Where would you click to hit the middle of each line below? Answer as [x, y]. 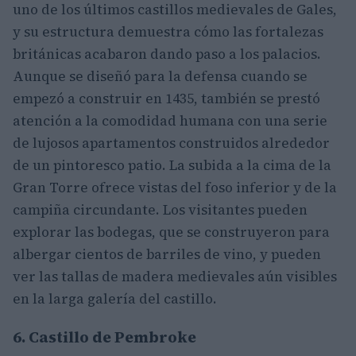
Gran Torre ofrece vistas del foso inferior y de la [175, 188]
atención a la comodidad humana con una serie [170, 121]
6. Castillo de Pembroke [104, 337]
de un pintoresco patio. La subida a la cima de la [172, 165]
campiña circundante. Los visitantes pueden [160, 210]
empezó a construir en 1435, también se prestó [166, 99]
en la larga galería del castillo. [115, 299]
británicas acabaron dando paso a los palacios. [167, 54]
